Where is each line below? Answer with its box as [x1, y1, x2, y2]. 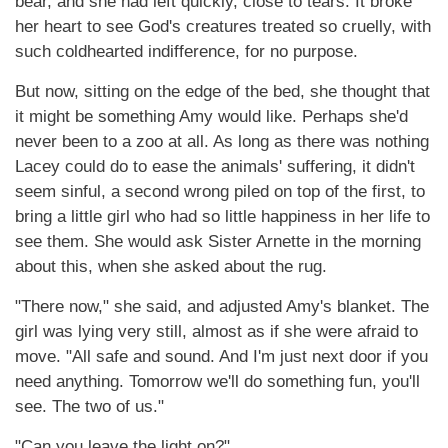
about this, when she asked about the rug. [15, 257, 327, 276]
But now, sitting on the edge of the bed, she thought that [15, 82, 430, 101]
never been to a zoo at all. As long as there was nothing [15, 132, 429, 151]
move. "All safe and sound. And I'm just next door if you [15, 347, 428, 366]
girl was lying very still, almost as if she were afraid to [15, 322, 418, 341]
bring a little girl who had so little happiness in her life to [15, 207, 430, 226]
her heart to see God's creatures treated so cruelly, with [15, 17, 431, 36]
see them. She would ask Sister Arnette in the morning [15, 232, 421, 251]
